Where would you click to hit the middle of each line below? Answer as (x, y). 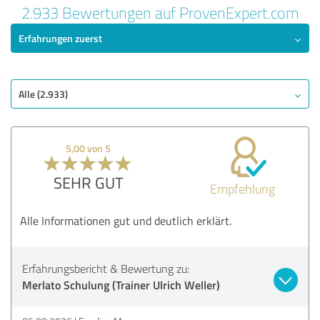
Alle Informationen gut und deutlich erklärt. (126, 220)
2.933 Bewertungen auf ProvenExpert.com (160, 12)
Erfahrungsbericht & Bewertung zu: (106, 268)
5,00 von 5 (89, 148)
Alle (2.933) (43, 94)
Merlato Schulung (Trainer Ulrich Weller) (121, 284)
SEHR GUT (88, 182)
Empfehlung (242, 188)
